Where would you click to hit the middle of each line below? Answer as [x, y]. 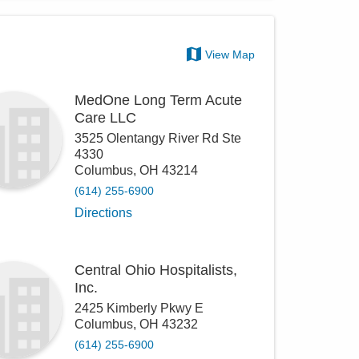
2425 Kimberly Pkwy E [139, 308]
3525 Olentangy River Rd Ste [158, 138]
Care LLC [106, 118]
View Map [230, 54]
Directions [104, 213]
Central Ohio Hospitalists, [156, 270]
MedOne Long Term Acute [159, 100]
